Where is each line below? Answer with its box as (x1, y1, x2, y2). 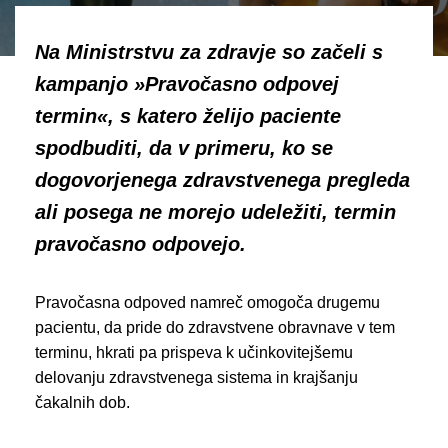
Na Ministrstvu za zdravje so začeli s (35, 41, 383, 63)
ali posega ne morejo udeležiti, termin (35, 201, 396, 223)
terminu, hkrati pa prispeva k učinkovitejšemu (35, 344, 353, 361)
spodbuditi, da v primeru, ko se (35, 137, 333, 159)
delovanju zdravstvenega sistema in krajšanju (35, 369, 358, 386)
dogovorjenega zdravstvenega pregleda (35, 169, 410, 191)
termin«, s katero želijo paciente (35, 105, 341, 127)
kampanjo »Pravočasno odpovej (35, 73, 339, 95)
